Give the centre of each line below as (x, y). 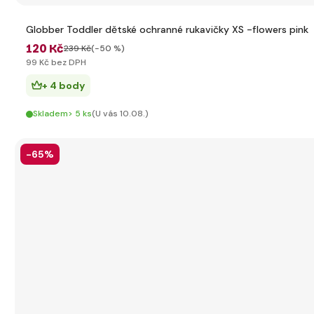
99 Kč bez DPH (56, 62)
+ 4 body (63, 86)
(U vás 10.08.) (120, 114)
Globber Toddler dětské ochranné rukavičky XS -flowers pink (167, 29)
